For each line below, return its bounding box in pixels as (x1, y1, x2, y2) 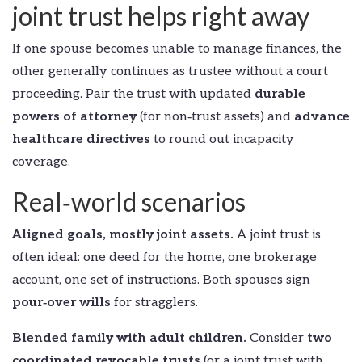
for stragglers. (111, 294, 198, 310)
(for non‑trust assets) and (137, 108, 294, 124)
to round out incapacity (150, 131, 294, 147)
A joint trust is (234, 226, 321, 242)
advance (294, 108, 350, 124)
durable (255, 86, 305, 102)
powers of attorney (12, 108, 137, 124)
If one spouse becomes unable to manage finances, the (12, 40, 342, 57)
